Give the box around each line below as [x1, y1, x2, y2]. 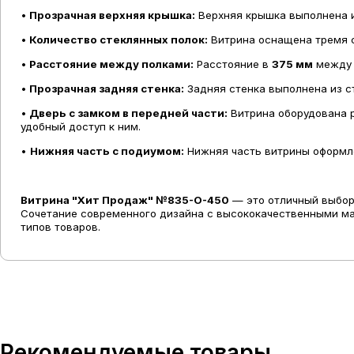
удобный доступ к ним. [21, 119, 141, 133]
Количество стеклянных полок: [29, 32, 208, 46]
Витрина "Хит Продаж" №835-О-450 [21, 193, 229, 206]
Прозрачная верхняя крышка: [29, 8, 195, 21]
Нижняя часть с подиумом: [30, 144, 184, 157]
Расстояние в [194, 57, 272, 70]
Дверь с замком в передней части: [29, 106, 228, 119]
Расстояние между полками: [29, 57, 194, 70]
